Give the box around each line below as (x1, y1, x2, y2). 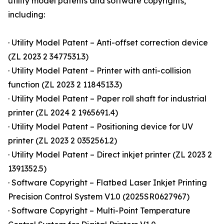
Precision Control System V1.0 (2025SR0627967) (8, 191, 189, 202)
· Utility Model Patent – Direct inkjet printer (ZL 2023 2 (8, 149, 212, 160)
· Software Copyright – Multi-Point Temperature (8, 205, 190, 216)
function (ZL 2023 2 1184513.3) (8, 79, 122, 90)
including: (8, 9, 45, 20)
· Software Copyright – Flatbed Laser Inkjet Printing (8, 177, 207, 188)
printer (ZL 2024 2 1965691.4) (8, 107, 118, 118)
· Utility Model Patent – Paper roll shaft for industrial (8, 93, 206, 104)
